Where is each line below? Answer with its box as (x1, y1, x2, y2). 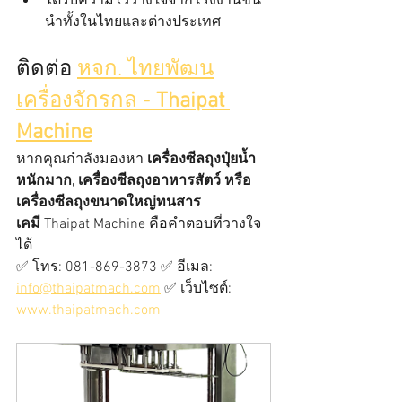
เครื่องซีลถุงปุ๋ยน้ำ (147, 151, 256, 170)
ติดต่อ (16, 57, 77, 83)
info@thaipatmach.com (16, 280, 161, 299)
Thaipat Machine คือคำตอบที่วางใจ (40, 215, 261, 234)
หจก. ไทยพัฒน (77, 57, 214, 83)
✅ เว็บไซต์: (161, 280, 235, 299)
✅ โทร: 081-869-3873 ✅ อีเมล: (16, 258, 216, 277)
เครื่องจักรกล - (16, 89, 156, 115)
